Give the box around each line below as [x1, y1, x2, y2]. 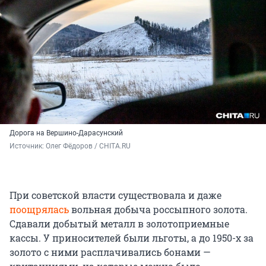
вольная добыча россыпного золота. [69, 202, 248, 216]
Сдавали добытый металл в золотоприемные [9, 217, 229, 230]
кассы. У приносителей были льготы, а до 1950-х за [9, 231, 254, 244]
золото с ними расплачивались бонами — [9, 245, 211, 258]
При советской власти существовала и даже [9, 188, 221, 201]
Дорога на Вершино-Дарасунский [9, 128, 123, 137]
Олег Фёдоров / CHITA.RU [46, 141, 131, 150]
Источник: [9, 141, 46, 150]
